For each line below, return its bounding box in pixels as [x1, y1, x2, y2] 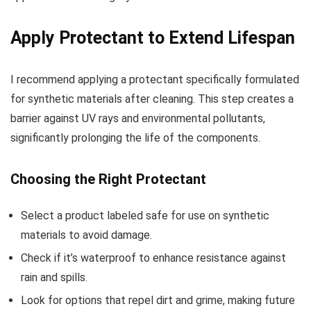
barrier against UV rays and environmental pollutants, [10, 112, 265, 126]
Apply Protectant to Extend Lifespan [10, 28, 295, 49]
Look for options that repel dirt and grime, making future [21, 294, 295, 308]
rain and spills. [21, 271, 87, 285]
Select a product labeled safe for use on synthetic [21, 209, 269, 223]
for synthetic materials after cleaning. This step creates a [10, 92, 294, 106]
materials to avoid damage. [21, 228, 152, 242]
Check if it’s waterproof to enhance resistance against [21, 251, 286, 265]
